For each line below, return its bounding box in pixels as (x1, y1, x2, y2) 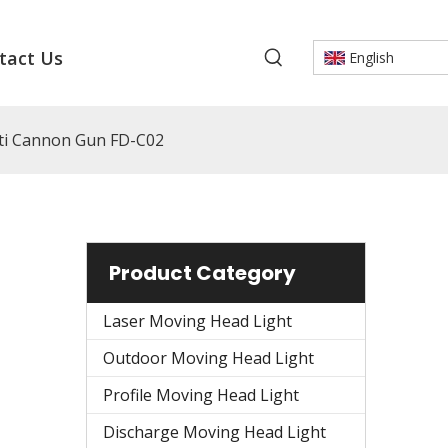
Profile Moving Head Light (103, 383, 299, 406)
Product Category (109, 258, 296, 287)
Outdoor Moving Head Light (103, 346, 314, 369)
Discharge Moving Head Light (103, 420, 326, 443)
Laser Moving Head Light (103, 309, 292, 332)
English (348, 48, 394, 67)
